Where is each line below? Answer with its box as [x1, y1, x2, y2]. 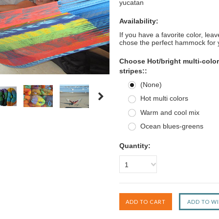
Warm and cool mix [140, 108, 199, 116]
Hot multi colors [140, 94, 188, 103]
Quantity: [119, 142, 151, 150]
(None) [140, 81, 162, 88]
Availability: [119, 17, 158, 25]
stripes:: [119, 67, 147, 75]
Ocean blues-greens [140, 122, 203, 130]
